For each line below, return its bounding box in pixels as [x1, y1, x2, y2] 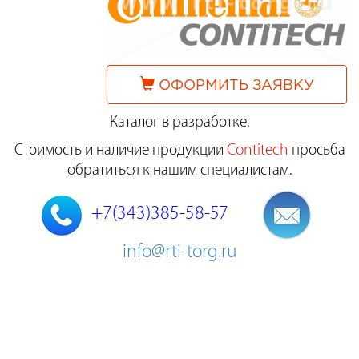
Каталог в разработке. [110, 113, 249, 131]
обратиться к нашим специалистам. [67, 161, 292, 179]
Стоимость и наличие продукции [14, 141, 227, 159]
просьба [288, 141, 345, 159]
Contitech [226, 141, 288, 159]
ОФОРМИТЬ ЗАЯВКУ [154, 79, 314, 92]
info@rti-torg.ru [123, 241, 236, 262]
